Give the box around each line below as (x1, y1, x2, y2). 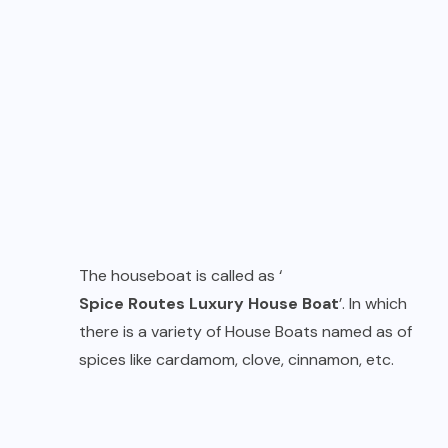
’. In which (339, 293, 407, 315)
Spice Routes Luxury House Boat (79, 293, 339, 315)
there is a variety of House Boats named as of (79, 321, 412, 343)
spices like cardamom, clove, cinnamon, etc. (79, 349, 394, 371)
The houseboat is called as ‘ (79, 265, 282, 287)
